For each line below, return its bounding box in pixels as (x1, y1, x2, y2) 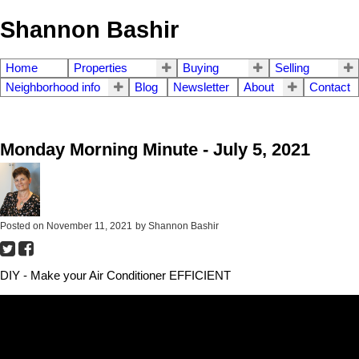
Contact (309, 81, 350, 95)
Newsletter (172, 81, 229, 95)
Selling (274, 62, 309, 75)
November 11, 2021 (46, 220, 132, 232)
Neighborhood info (6, 81, 100, 95)
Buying (183, 62, 219, 75)
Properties (73, 62, 127, 75)
